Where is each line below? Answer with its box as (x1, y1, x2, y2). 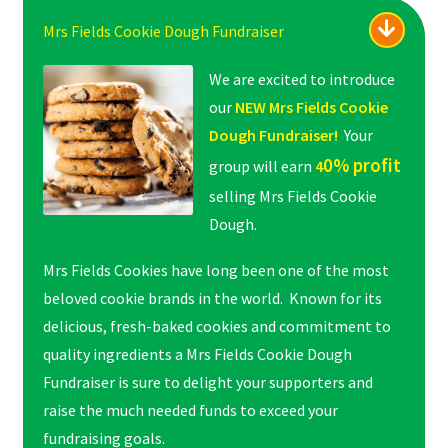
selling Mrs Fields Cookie (208, 186, 377, 207)
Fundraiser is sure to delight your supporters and (42, 372, 373, 393)
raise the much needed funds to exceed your (42, 400, 338, 421)
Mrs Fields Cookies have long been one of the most (42, 260, 389, 281)
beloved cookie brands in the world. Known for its (42, 288, 382, 309)
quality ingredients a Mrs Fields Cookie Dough (42, 344, 352, 365)
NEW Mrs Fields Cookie (231, 97, 388, 118)
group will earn (208, 156, 312, 177)
